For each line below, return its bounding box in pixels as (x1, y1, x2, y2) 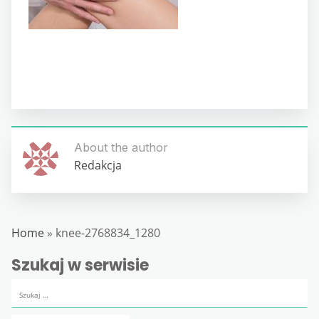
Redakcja (74, 157, 122, 173)
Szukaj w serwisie (11, 254, 149, 276)
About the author (74, 140, 168, 155)
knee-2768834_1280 (53, 225, 160, 241)
